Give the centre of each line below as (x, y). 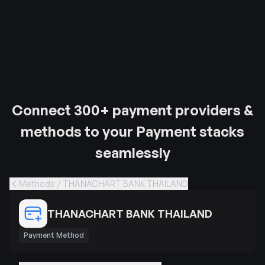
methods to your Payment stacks (132, 131)
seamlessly (132, 153)
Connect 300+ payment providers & (132, 110)
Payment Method (54, 235)
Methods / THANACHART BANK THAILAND (104, 184)
